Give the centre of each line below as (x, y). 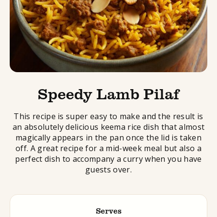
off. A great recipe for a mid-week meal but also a (108, 148)
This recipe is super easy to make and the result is (108, 116)
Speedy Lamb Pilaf (108, 93)
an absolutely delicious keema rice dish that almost (108, 127)
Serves (108, 211)
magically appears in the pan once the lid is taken (108, 137)
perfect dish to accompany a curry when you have (108, 159)
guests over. (108, 169)
